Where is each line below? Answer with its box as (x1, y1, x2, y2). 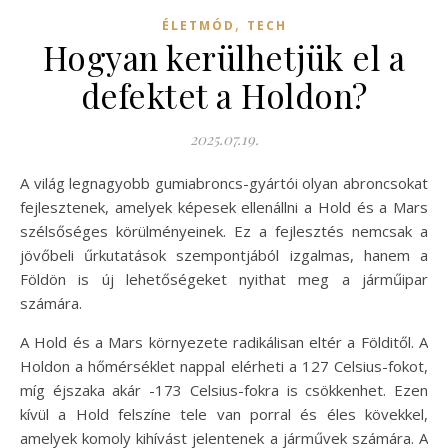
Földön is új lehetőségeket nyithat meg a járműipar (20, 268, 428, 289)
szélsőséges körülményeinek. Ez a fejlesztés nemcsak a (20, 220, 428, 241)
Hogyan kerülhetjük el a (42, 34, 406, 79)
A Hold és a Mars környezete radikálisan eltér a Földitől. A (20, 331, 428, 352)
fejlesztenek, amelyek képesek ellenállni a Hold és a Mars (20, 196, 428, 217)
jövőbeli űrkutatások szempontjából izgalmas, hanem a (20, 244, 428, 265)
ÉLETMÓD (161, 16, 235, 34)
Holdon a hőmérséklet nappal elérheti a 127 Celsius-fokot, (20, 355, 428, 376)
